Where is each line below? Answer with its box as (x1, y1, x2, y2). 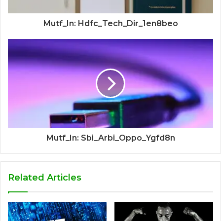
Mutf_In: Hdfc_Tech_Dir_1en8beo (43, 19, 178, 29)
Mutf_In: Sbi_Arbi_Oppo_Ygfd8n (46, 133, 175, 143)
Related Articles (8, 172, 81, 184)
